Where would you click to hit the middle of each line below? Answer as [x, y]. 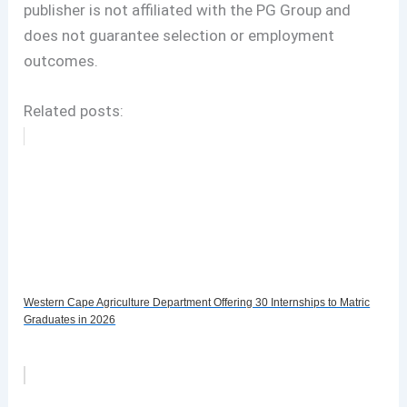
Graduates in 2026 [70, 319]
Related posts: [74, 110]
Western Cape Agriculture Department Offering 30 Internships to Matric [197, 302]
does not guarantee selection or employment [179, 35]
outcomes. [61, 60]
